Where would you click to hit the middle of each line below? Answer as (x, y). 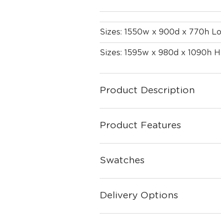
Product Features (140, 126)
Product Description (147, 91)
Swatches (122, 161)
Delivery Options (139, 196)
